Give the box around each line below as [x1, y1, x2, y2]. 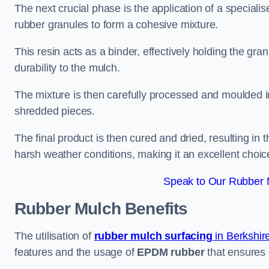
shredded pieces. [14, 105, 98, 117]
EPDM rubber [137, 246, 205, 258]
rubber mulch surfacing [94, 230, 213, 242]
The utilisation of [14, 230, 94, 242]
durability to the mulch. [14, 62, 120, 74]
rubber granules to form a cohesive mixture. [14, 19, 222, 31]
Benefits [120, 199, 188, 218]
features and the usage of [14, 246, 138, 258]
